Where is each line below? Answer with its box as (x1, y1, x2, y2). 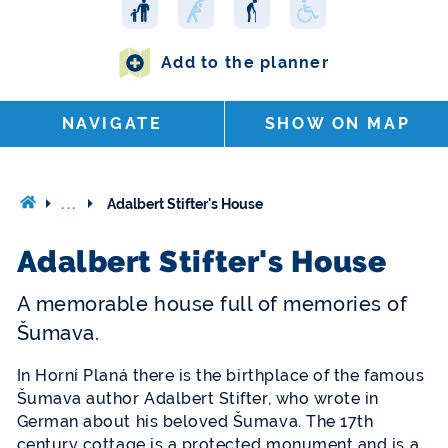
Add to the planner (160, 52, 330, 72)
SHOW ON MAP (264, 114, 411, 134)
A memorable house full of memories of (16, 292, 408, 317)
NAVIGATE (61, 114, 163, 134)
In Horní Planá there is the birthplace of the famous (16, 366, 425, 386)
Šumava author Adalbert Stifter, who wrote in (16, 389, 379, 409)
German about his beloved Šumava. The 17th (16, 412, 374, 432)
